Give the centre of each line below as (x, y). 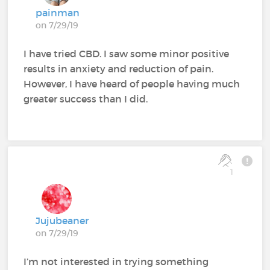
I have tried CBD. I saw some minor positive (127, 53)
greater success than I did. (86, 99)
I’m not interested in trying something (116, 261)
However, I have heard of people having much (132, 83)
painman (58, 12)
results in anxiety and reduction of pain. (119, 68)
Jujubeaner (62, 220)
